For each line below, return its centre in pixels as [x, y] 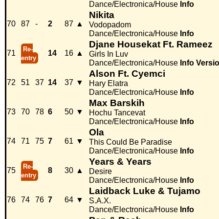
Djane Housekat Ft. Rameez [151, 44]
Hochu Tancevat [117, 113]
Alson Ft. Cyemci [127, 74]
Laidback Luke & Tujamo [145, 191]
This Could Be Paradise [131, 142]
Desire [100, 172]
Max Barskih [117, 103]
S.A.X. [100, 201]
